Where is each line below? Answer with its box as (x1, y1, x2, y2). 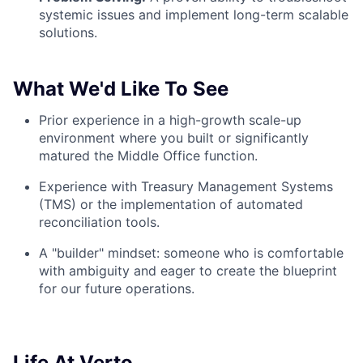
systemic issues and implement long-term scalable (39, 6, 348, 23)
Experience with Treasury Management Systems (39, 178, 333, 195)
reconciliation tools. (39, 214, 160, 231)
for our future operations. (39, 280, 194, 297)
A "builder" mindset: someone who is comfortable (39, 245, 344, 262)
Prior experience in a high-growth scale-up (39, 112, 301, 129)
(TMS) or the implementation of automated (39, 196, 303, 213)
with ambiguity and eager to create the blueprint (39, 263, 337, 280)
